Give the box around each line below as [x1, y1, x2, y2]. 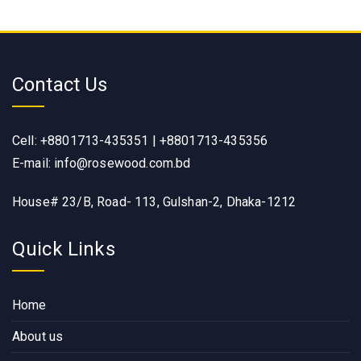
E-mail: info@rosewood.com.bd [12, 155, 191, 171]
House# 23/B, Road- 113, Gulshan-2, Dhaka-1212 [12, 193, 297, 210]
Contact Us [12, 73, 108, 96]
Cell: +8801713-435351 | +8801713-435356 [12, 132, 268, 148]
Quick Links [12, 237, 115, 260]
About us [12, 328, 64, 344]
